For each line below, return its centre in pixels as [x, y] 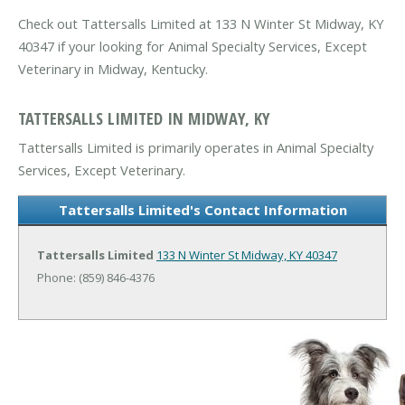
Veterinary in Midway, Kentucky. [113, 69]
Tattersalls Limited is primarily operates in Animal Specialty [196, 147]
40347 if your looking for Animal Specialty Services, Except [193, 47]
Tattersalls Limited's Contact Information [202, 209]
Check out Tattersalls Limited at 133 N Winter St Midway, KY [201, 24]
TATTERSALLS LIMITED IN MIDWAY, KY [144, 118]
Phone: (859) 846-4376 [96, 277]
